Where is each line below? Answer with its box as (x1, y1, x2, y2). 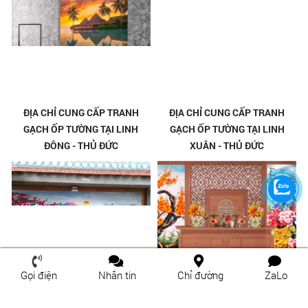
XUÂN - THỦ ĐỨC (190, 139, 265, 153)
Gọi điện (21, 268, 57, 282)
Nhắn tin (98, 268, 136, 282)
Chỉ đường (177, 268, 223, 282)
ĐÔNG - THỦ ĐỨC (43, 139, 118, 153)
